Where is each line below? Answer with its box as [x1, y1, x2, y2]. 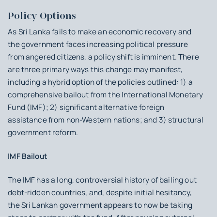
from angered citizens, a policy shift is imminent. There [8, 51, 199, 62]
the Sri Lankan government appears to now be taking [8, 200, 192, 210]
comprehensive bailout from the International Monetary [8, 89, 203, 100]
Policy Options [8, 9, 77, 21]
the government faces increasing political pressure [8, 39, 188, 49]
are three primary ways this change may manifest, [8, 64, 183, 75]
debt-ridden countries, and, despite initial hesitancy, [8, 187, 192, 198]
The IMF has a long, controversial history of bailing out [8, 174, 197, 185]
